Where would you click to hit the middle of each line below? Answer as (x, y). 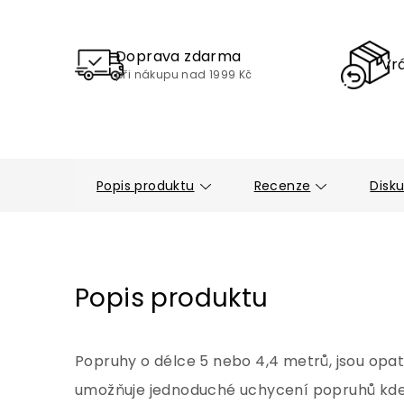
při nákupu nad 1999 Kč (184, 74)
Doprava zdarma (179, 56)
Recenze (282, 186)
